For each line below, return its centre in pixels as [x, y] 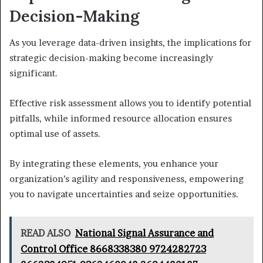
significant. [33, 73]
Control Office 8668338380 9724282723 [113, 249]
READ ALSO [45, 233]
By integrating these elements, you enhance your [114, 163]
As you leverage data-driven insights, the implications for [130, 42]
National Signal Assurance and [144, 233]
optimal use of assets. [55, 133]
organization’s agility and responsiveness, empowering [127, 178]
